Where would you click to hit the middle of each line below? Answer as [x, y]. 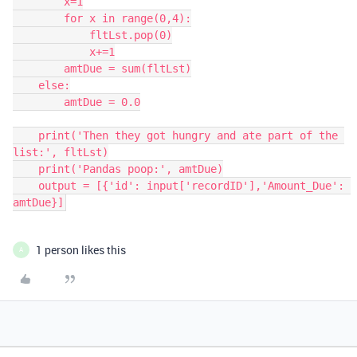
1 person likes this [81, 249]
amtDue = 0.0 [38, 102]
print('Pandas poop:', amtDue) [25, 169]
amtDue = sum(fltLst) [38, 68]
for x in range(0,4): [38, 18]
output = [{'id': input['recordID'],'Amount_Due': [25, 185]
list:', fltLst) [61, 152]
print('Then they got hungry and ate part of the [25, 135]
